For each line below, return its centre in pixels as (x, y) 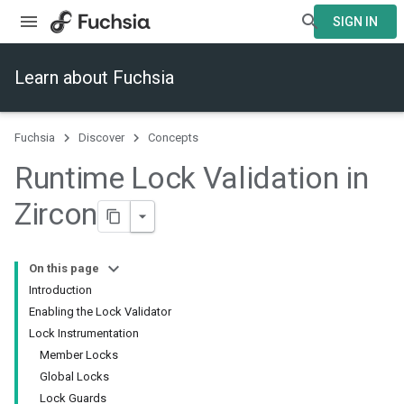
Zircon (56, 214)
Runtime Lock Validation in (192, 178)
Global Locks (74, 377)
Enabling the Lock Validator (100, 312)
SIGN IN (355, 22)
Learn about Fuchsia (94, 78)
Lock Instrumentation (84, 334)
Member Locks (79, 355)
